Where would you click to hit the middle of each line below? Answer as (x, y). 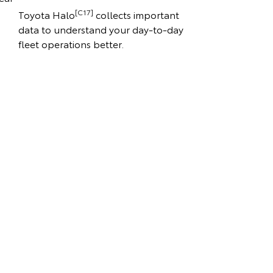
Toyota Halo (47, 15)
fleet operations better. (71, 44)
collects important (136, 15)
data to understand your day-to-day (101, 29)
